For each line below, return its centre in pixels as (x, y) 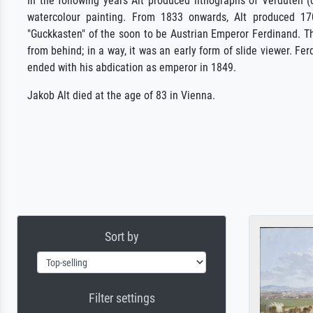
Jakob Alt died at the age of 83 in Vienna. (121, 95)
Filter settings (122, 298)
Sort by (122, 236)
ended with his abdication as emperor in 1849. (132, 67)
